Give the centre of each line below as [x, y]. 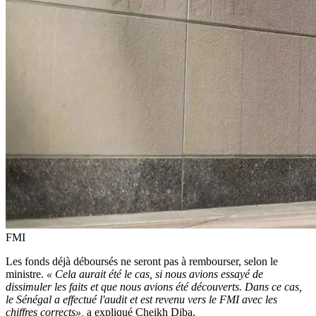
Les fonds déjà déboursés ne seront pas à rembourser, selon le [142, 261]
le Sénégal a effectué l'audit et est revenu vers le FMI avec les [141, 299]
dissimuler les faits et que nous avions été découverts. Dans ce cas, [154, 286]
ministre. [26, 274]
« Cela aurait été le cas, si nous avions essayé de [155, 274]
